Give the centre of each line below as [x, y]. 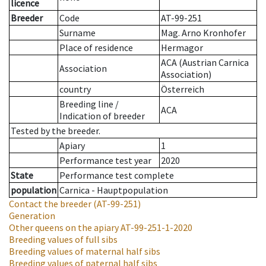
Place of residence [96, 48]
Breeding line [86, 104]
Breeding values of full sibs [63, 240]
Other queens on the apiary [64, 228]
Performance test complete [117, 175]
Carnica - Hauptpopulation [114, 190]
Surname [77, 33]
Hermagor [182, 48]
